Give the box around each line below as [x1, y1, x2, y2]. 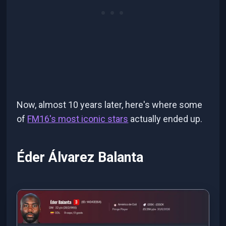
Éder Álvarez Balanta [17, 149, 144, 165]
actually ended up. [128, 114, 203, 125]
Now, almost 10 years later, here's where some [17, 99, 203, 110]
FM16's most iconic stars [27, 114, 129, 125]
